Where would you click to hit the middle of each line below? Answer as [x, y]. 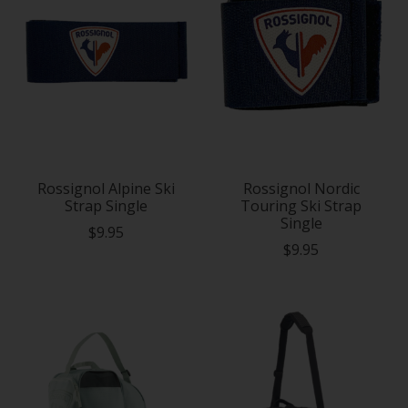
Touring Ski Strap [301, 205]
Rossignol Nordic [301, 188]
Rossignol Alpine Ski [107, 188]
